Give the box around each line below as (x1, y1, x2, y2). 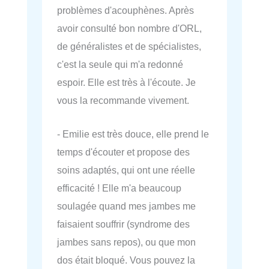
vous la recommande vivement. (57, 94, 189, 106)
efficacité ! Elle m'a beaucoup (57, 183, 181, 194)
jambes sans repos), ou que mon (57, 237, 196, 248)
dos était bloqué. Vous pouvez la (57, 255, 195, 266)
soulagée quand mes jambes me (57, 201, 196, 212)
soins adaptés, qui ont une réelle (57, 165, 195, 176)
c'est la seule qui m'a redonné (57, 58, 183, 70)
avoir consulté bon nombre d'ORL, (57, 22, 202, 34)
